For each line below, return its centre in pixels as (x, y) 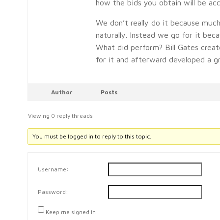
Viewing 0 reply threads (60, 115)
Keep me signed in (71, 212)
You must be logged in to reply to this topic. (92, 136)
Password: (53, 192)
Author (61, 92)
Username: (53, 169)
